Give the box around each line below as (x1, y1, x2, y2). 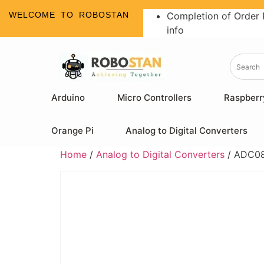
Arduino (51, 92, 85, 103)
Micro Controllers (117, 92, 192, 103)
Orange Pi (51, 125, 94, 136)
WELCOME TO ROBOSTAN (9, 10, 129, 19)
